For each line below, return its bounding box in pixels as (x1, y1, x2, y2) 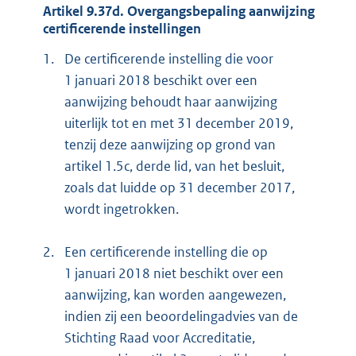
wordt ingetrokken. (64, 199, 179, 218)
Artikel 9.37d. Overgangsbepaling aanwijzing (43, 2, 315, 21)
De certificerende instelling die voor (64, 49, 273, 68)
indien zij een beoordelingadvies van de (64, 307, 298, 325)
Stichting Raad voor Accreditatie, (64, 328, 255, 346)
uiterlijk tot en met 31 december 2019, (64, 114, 293, 132)
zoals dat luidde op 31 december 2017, (64, 178, 295, 196)
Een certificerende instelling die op (64, 242, 268, 261)
